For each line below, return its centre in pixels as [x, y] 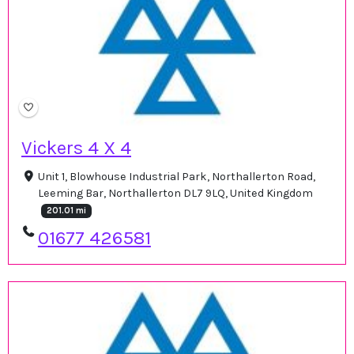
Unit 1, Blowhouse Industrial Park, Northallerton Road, [176, 177]
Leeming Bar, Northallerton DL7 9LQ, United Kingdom [175, 194]
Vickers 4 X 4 [76, 148]
